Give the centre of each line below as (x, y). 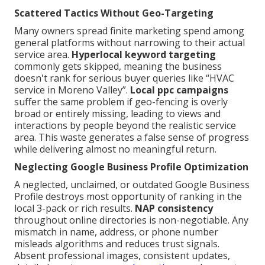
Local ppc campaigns (179, 90)
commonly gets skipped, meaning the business (118, 66)
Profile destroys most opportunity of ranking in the (128, 196)
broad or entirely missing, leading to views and (117, 113)
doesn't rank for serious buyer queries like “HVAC (124, 78)
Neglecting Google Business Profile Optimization (131, 167)
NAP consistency (174, 208)
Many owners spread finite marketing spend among (129, 30)
